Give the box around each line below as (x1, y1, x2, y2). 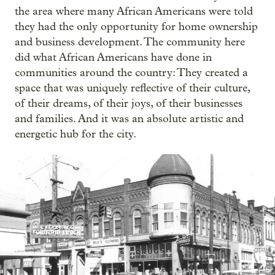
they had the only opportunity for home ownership (15, 20, 258, 33)
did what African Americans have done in (15, 50, 212, 64)
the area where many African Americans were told (15, 4, 253, 18)
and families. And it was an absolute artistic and (15, 112, 244, 125)
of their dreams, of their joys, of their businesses (15, 96, 242, 110)
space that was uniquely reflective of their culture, (15, 81, 250, 95)
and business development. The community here (15, 35, 245, 48)
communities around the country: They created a (15, 66, 248, 79)
